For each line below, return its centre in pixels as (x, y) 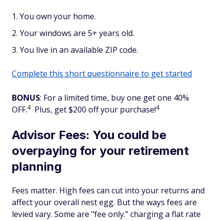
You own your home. (58, 16)
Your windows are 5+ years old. (77, 33)
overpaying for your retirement (100, 151)
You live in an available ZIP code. (79, 50)
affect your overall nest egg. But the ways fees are (104, 202)
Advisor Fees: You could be (89, 135)
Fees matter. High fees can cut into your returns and (108, 190)
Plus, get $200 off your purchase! (94, 110)
